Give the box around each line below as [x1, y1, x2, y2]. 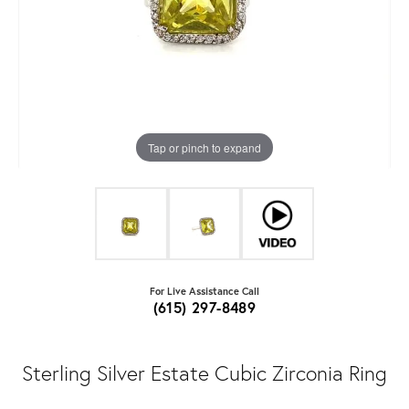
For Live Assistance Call [150, 284, 259, 299]
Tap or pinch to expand [148, 139, 261, 155]
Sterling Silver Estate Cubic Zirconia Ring [22, 359, 387, 387]
